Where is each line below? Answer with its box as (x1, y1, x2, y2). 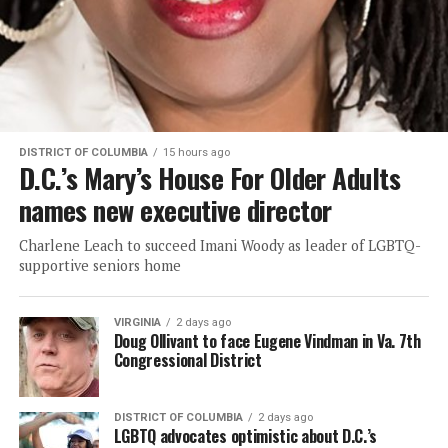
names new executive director (18, 189, 332, 230)
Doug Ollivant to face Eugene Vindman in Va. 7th (113, 328, 421, 353)
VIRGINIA (113, 315, 161, 329)
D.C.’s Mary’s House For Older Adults (18, 157, 401, 198)
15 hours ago (162, 145, 230, 159)
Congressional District (113, 347, 262, 372)
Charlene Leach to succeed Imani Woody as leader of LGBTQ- (18, 235, 421, 255)
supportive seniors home (18, 255, 181, 275)
